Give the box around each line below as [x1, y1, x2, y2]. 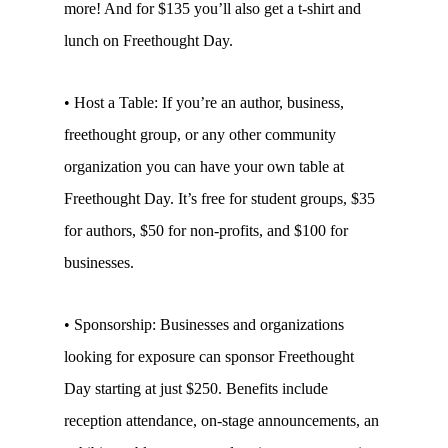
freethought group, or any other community [64, 126, 336, 143]
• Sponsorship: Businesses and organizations [64, 316, 344, 333]
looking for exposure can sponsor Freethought [64, 348, 354, 365]
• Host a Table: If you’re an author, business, [64, 94, 344, 111]
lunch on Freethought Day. [64, 32, 233, 49]
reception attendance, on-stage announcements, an [64, 412, 379, 429]
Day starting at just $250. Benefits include [64, 380, 328, 397]
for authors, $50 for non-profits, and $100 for [64, 222, 348, 239]
